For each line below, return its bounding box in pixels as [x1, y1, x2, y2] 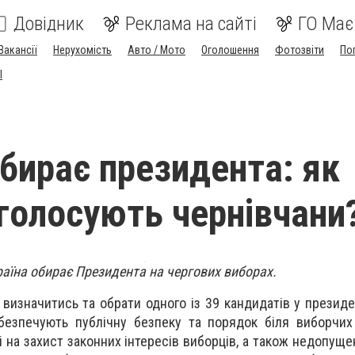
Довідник [13, 13, 84, 35]
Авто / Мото [128, 44, 185, 56]
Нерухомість [53, 44, 112, 56]
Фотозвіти [275, 44, 324, 56]
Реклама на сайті [125, 13, 257, 35]
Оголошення [201, 44, 259, 56]
